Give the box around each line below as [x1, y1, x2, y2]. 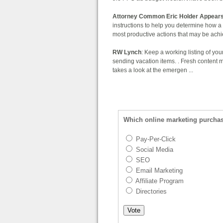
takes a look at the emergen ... [112, 67, 193, 74]
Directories [134, 188, 167, 196]
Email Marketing [134, 167, 183, 175]
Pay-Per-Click [134, 135, 176, 143]
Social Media [134, 146, 173, 154]
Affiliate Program [134, 177, 184, 185]
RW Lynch [112, 49, 141, 56]
